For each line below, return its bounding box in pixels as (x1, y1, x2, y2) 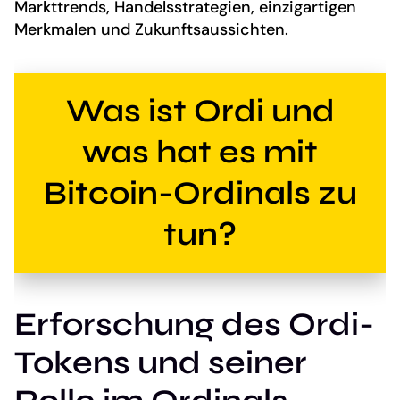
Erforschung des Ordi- (14, 304, 374, 344)
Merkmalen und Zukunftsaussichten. (14, 19, 288, 40)
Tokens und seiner (14, 343, 307, 382)
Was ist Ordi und (65, 91, 335, 130)
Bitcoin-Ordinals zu (43, 173, 357, 212)
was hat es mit (82, 132, 318, 171)
